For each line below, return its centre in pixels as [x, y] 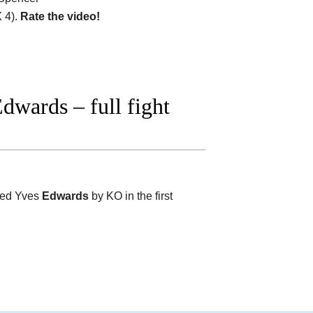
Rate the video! [60, 16]
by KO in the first [131, 196]
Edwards [65, 196]
